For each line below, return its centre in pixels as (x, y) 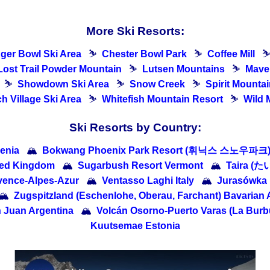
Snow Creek (157, 84)
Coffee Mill (231, 54)
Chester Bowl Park (144, 54)
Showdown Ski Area (63, 84)
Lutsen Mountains (184, 69)
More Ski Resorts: (135, 31)
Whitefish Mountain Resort (162, 99)
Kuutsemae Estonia (135, 225)
